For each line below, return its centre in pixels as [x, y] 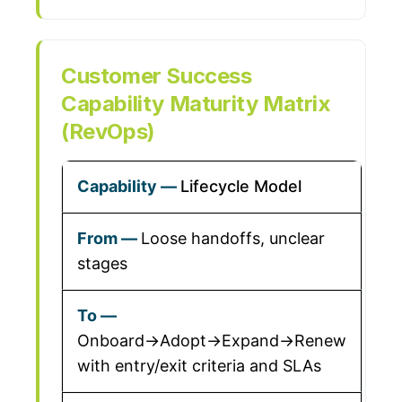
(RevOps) [108, 131]
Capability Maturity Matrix [196, 104]
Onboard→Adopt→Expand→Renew [212, 341]
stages [102, 263]
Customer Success [157, 76]
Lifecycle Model [241, 186]
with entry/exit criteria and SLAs [199, 366]
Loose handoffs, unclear [233, 238]
